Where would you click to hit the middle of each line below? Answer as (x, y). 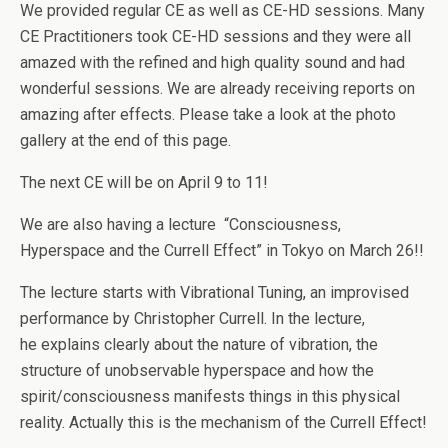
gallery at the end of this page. (125, 140)
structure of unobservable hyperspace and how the (197, 370)
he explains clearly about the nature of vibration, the (199, 344)
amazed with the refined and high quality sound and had (212, 62)
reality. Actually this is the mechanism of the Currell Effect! (223, 422)
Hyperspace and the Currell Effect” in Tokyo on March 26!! (222, 250)
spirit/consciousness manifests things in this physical (210, 396)
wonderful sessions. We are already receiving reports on (217, 88)
